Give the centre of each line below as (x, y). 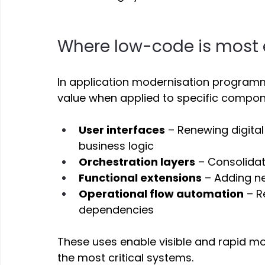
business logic (118, 146)
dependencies (118, 209)
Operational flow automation (161, 193)
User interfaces (122, 130)
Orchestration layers (137, 161)
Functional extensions (140, 177)
